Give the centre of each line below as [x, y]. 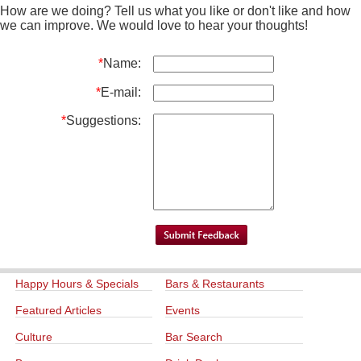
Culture [34, 337]
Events [183, 311]
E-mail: [121, 93]
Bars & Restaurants [215, 284]
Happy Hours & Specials [77, 284]
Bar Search [194, 337]
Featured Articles [58, 311]
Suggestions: [104, 121]
